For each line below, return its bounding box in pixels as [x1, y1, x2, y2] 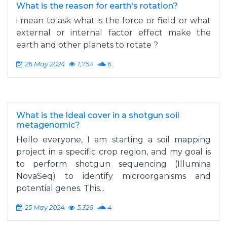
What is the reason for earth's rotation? [16, 1, 178, 11]
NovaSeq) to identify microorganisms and [16, 171, 211, 181]
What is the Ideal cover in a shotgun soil [16, 110, 179, 120]
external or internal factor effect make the [16, 28, 211, 37]
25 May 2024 [25, 204, 64, 211]
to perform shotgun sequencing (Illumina [16, 159, 211, 169]
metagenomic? [16, 120, 80, 130]
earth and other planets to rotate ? [16, 40, 158, 50]
